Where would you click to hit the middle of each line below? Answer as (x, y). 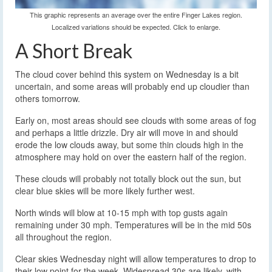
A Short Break (74, 51)
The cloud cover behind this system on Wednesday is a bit (127, 74)
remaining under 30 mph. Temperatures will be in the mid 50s (133, 224)
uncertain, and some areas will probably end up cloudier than (132, 86)
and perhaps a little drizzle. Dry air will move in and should (127, 132)
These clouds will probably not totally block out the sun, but (128, 178)
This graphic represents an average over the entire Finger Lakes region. (136, 15)
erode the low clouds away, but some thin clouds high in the (129, 144)
